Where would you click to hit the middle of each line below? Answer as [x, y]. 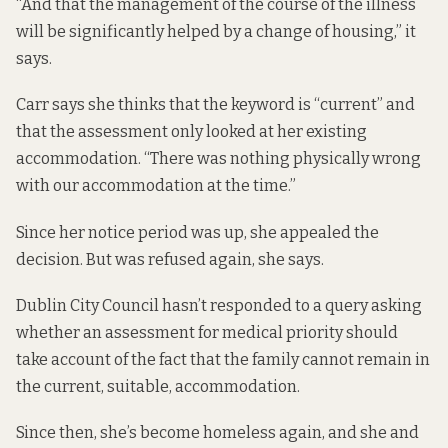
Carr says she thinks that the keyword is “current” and [215, 105]
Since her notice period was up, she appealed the [197, 232]
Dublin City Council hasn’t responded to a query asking [219, 305]
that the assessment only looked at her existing [191, 132]
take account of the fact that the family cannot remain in [223, 359]
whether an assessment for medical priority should [207, 332]
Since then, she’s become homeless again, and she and [217, 433]
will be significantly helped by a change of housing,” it [216, 32]
